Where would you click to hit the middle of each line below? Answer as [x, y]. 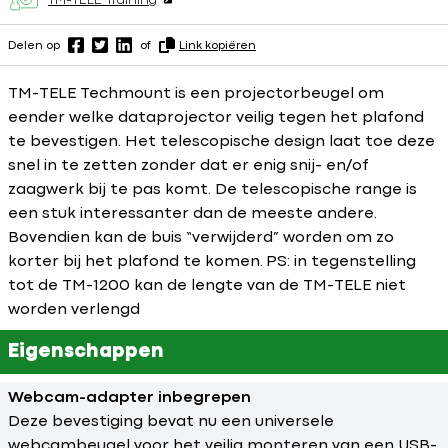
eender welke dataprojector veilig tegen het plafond [216, 118]
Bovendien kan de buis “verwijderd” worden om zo [201, 238]
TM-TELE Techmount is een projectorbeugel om [196, 94]
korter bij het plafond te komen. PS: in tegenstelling [212, 262]
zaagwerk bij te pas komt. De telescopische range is [212, 190]
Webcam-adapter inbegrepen [129, 398]
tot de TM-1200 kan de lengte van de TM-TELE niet [207, 286]
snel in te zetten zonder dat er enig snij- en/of [188, 166]
